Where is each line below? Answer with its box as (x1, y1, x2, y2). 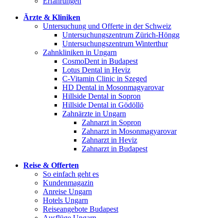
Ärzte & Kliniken (23, 13, 80, 21)
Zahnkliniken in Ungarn (43, 48, 117, 56)
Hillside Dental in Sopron (62, 91, 141, 100)
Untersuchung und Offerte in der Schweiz (43, 21, 171, 30)
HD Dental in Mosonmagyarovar (62, 83, 164, 91)
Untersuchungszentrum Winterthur (62, 39, 168, 48)
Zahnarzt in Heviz (82, 135, 137, 144)
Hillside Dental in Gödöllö (62, 100, 144, 109)
